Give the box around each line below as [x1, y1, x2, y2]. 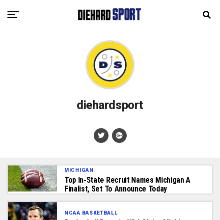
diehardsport [77, 98, 143, 112]
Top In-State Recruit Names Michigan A [64, 175, 191, 185]
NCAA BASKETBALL [64, 210, 118, 216]
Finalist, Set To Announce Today [64, 184, 167, 193]
